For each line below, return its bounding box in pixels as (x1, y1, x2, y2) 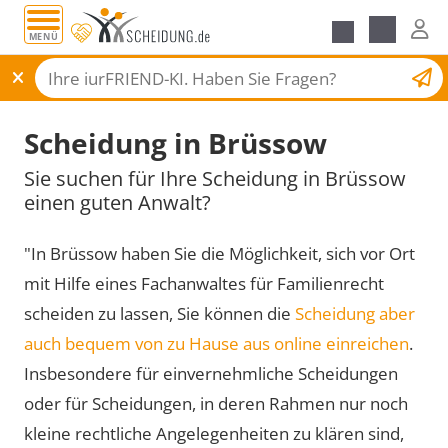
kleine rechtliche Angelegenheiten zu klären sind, (24, 421, 404, 445)
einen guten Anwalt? (24, 188, 211, 216)
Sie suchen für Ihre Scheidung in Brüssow (24, 164, 406, 192)
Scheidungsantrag (269, 65, 392, 86)
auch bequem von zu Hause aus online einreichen (24, 331, 409, 355)
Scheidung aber (295, 301, 415, 325)
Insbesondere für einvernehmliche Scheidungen (24, 361, 398, 385)
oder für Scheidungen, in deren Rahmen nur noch (24, 391, 408, 415)
